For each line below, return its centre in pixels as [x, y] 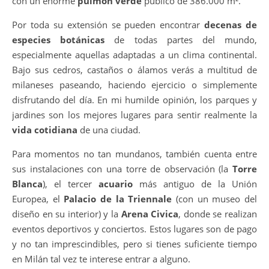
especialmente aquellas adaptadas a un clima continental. [134, 54]
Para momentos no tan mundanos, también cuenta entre [134, 153]
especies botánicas [59, 39]
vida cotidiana [45, 129]
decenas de [231, 24]
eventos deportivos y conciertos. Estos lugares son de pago [134, 228]
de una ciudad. [109, 129]
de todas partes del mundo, [181, 39]
